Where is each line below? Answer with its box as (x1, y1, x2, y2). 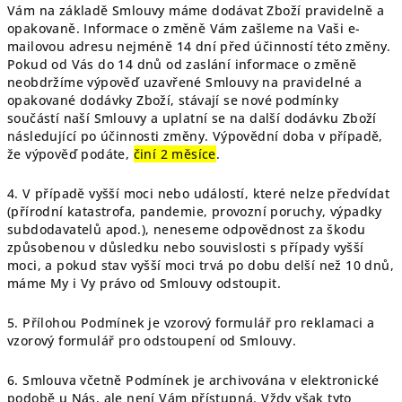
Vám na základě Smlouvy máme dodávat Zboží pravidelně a (7, 2, 385, 19)
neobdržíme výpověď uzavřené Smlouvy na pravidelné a (7, 74, 363, 91)
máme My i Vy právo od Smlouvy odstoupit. (7, 275, 281, 292)
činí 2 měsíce (133, 145, 216, 162)
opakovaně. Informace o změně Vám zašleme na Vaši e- (7, 20, 361, 37)
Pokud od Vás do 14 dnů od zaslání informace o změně (7, 56, 357, 73)
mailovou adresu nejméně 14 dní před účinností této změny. (7, 38, 391, 55)
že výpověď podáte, (7, 145, 134, 162)
